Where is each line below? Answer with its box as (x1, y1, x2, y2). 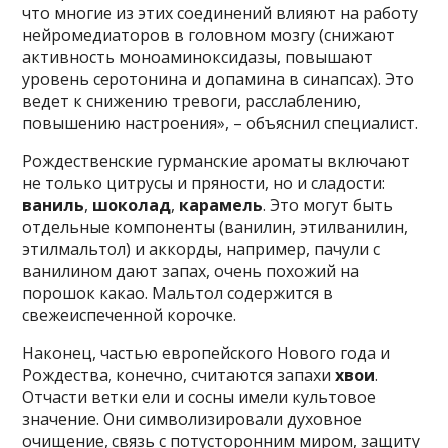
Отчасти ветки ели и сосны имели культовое (22, 386, 377, 409)
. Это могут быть (263, 194, 394, 217)
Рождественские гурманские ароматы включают (22, 150, 411, 173)
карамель (179, 194, 264, 217)
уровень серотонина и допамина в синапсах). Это (22, 68, 415, 91)
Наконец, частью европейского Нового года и (22, 342, 391, 365)
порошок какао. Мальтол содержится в (22, 282, 334, 305)
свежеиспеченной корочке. (22, 304, 237, 327)
